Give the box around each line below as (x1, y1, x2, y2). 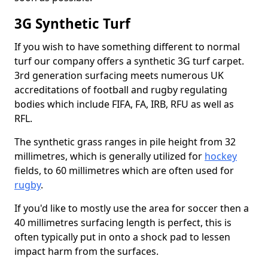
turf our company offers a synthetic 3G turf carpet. (14, 54, 244, 68)
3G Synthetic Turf (14, 14, 130, 33)
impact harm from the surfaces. (14, 245, 159, 258)
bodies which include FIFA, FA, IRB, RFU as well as (14, 98, 234, 111)
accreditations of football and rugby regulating (14, 83, 227, 96)
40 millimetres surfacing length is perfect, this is (14, 216, 232, 229)
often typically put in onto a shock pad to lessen (14, 230, 230, 243)
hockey (205, 150, 237, 163)
